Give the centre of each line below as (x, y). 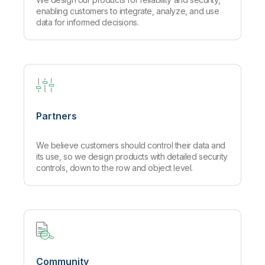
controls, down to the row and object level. (114, 168)
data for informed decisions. (88, 22)
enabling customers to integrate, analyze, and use (128, 11)
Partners (56, 116)
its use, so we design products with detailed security (132, 157)
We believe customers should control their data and (131, 146)
